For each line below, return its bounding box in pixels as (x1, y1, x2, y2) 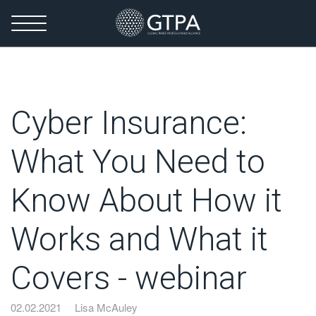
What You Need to (11, 142, 265, 181)
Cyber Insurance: (11, 104, 247, 142)
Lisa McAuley (75, 300, 138, 315)
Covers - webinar (11, 259, 247, 297)
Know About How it (11, 181, 282, 219)
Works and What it (11, 220, 268, 258)
